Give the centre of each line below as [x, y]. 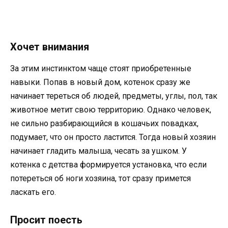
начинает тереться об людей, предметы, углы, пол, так [114, 96]
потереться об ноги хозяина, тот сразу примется [101, 179]
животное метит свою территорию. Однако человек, [111, 110]
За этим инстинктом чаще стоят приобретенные [101, 69]
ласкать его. [33, 192]
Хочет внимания [50, 47]
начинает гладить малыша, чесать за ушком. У [98, 151]
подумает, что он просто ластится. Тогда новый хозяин [113, 137]
